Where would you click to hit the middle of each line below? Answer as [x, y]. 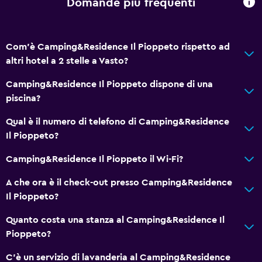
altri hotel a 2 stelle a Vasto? [67, 61]
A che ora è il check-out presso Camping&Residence [119, 182]
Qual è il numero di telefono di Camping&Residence [118, 121]
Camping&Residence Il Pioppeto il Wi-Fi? [94, 159]
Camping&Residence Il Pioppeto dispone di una [109, 84]
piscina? [23, 98]
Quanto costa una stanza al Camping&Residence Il [115, 220]
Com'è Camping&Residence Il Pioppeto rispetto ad [118, 46]
